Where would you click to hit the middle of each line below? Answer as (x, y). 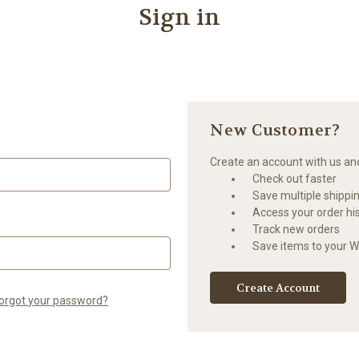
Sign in (179, 17)
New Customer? (275, 130)
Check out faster (295, 178)
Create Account (278, 287)
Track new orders (296, 229)
